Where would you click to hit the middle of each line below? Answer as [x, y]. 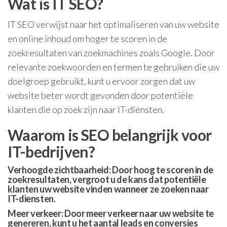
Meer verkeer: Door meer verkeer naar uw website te [111, 213]
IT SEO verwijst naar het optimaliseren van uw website [113, 24]
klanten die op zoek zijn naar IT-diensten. [86, 109]
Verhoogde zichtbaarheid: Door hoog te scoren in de [111, 170]
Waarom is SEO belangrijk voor [110, 135]
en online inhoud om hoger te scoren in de [87, 39]
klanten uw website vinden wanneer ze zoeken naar [108, 189]
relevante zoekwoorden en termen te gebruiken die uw [113, 67]
